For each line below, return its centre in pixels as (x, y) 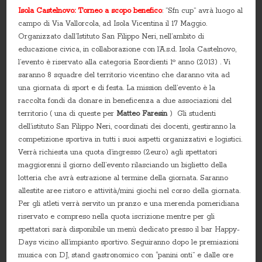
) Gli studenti (192, 113)
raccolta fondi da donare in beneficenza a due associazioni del (125, 101)
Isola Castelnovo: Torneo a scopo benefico (90, 11)
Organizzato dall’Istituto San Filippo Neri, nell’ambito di (111, 36)
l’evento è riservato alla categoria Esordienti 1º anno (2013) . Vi (125, 62)
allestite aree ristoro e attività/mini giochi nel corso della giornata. (130, 191)
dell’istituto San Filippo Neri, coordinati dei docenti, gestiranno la (127, 126)
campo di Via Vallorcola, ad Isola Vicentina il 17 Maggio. (113, 23)
